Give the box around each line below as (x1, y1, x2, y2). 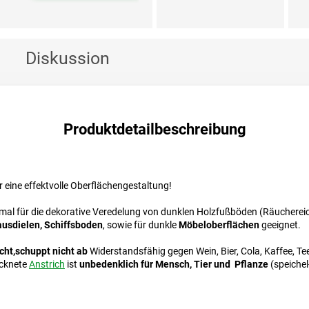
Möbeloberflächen (179, 219, 259, 231)
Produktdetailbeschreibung (63, 121, 246, 139)
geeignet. (259, 219, 301, 231)
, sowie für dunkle (103, 219, 179, 231)
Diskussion (26, 48, 110, 69)
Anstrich (29, 259, 65, 270)
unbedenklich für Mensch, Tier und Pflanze (79, 259, 268, 270)
